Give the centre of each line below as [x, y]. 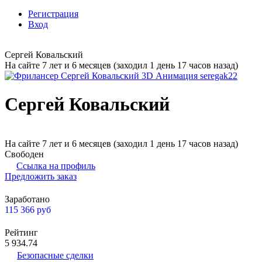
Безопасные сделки [55, 255]
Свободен [24, 154]
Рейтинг [21, 232]
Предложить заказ [41, 176]
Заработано [27, 199]
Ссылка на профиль [56, 166]
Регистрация [53, 14]
